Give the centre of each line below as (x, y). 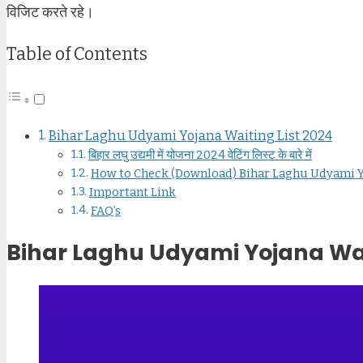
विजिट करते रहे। (50, 13)
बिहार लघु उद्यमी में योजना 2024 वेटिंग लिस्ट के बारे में (200, 154)
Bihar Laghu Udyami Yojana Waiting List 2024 (191, 135)
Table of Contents (77, 54)
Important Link (132, 192)
